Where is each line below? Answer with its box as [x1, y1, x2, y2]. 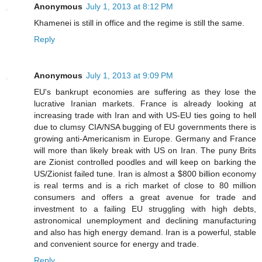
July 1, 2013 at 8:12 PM [86, 1, 173, 11]
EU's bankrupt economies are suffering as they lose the [34, 87, 256, 96]
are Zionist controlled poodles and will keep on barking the [34, 157, 256, 167]
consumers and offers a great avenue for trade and [34, 192, 256, 202]
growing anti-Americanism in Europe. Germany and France [34, 133, 256, 143]
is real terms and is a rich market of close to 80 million [34, 180, 256, 190]
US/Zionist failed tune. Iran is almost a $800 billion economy [34, 168, 256, 178]
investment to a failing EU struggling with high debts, [34, 204, 256, 213]
